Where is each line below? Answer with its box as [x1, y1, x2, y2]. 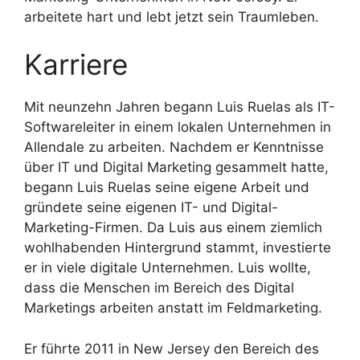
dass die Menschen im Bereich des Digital [24, 280, 294, 297]
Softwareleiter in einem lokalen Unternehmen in [24, 119, 331, 136]
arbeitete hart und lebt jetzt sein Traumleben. [24, 8, 319, 25]
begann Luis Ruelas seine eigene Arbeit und [24, 179, 309, 196]
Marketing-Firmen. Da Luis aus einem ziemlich [24, 219, 322, 236]
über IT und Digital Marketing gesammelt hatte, [24, 159, 329, 176]
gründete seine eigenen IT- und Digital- [24, 199, 278, 216]
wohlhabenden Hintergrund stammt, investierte [24, 239, 331, 256]
